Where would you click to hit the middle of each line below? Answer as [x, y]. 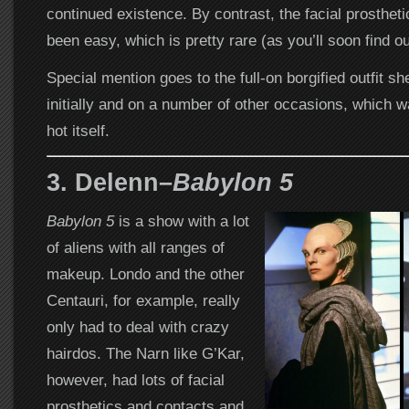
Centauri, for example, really [143, 301]
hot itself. [78, 131]
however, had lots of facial [135, 380]
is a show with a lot [181, 221]
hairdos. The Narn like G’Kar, [145, 354]
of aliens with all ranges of [135, 248]
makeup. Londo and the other [145, 274]
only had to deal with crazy [137, 327]
